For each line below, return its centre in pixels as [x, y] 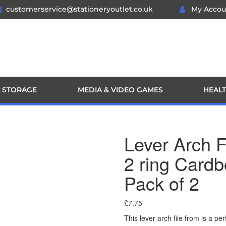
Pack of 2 [162, 183]
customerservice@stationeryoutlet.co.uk [80, 9]
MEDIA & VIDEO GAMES [120, 90]
